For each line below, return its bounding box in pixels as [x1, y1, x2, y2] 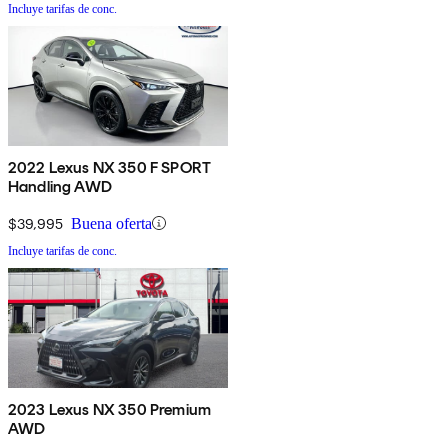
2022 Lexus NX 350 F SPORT [8, 157, 211, 177]
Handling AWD [8, 176, 112, 196]
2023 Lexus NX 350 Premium [8, 399, 211, 419]
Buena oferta [71, 214, 152, 232]
